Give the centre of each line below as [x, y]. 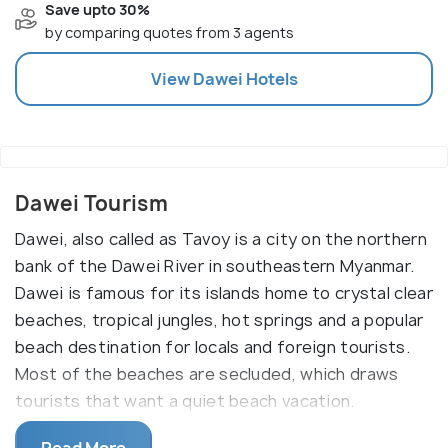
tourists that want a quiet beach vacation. [187, 401]
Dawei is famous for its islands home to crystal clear [224, 293]
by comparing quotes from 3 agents [169, 32]
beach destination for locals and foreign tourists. [212, 347]
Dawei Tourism [91, 203]
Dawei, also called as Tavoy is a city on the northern [221, 239]
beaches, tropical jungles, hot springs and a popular [219, 320]
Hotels [270, 78]
